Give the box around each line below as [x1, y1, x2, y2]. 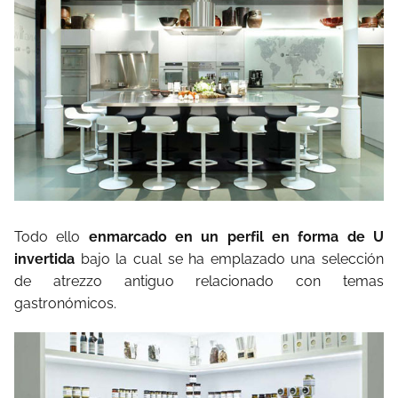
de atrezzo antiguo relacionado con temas [14, 273, 384, 291]
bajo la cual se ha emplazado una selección [75, 251, 384, 268]
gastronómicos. [14, 295, 116, 313]
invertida [14, 251, 75, 268]
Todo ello [14, 228, 89, 246]
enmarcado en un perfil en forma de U [88, 228, 385, 246]
